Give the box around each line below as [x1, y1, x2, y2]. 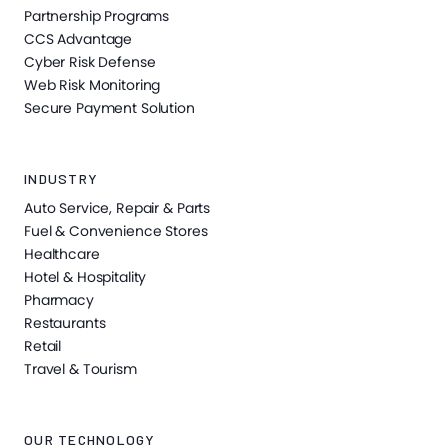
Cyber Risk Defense [24, 51, 156, 72]
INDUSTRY [24, 169, 98, 187]
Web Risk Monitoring [24, 74, 161, 95]
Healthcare [24, 243, 100, 264]
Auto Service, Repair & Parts [24, 197, 211, 218]
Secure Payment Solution [24, 97, 195, 118]
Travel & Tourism [24, 358, 137, 379]
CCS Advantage [24, 28, 133, 49]
